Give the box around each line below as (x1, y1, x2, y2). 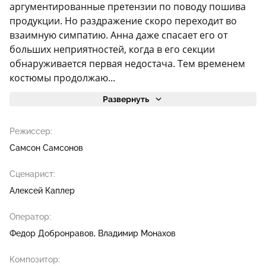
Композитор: (9, 255, 60, 264)
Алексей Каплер (9, 186, 75, 195)
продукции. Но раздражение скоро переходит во (9, 14, 237, 27)
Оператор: (9, 212, 51, 221)
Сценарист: (9, 169, 55, 179)
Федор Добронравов (9, 229, 94, 238)
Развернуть (103, 94, 149, 104)
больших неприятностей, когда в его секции (9, 43, 215, 56)
